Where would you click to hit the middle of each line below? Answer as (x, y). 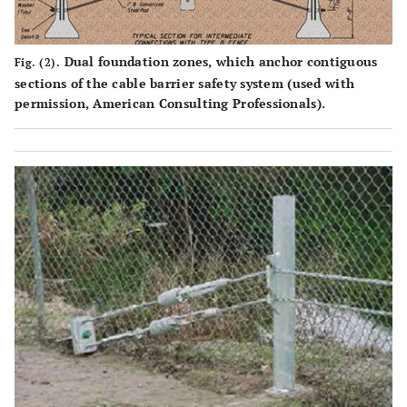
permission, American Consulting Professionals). (170, 103)
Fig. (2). (38, 62)
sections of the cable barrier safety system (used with (185, 83)
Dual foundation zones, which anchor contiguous (219, 61)
